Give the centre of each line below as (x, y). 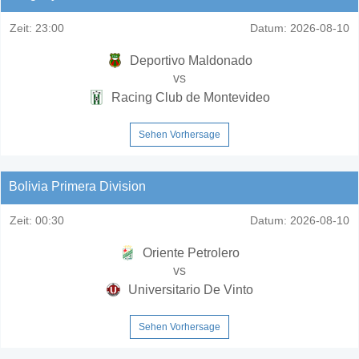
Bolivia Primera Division (77, 186)
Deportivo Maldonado (189, 60)
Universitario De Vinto (189, 289)
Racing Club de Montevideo (189, 97)
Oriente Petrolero (189, 252)
